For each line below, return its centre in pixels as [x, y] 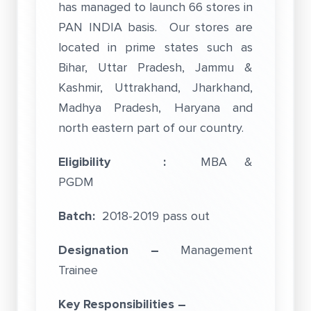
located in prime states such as [155, 47]
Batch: [80, 216]
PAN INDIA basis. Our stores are [155, 27]
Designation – [119, 250]
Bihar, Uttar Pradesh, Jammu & [155, 67]
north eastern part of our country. [151, 128]
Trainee [78, 270]
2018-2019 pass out [156, 216]
